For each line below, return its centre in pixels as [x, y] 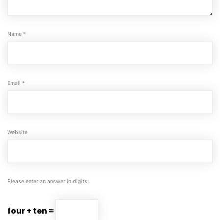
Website [17, 133]
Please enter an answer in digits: [48, 182]
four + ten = [31, 211]
